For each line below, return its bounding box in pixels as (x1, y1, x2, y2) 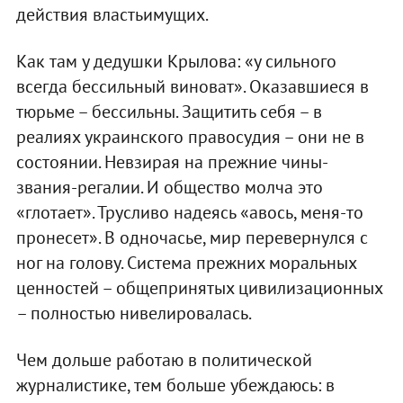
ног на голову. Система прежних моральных (15, 250, 356, 274)
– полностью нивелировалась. (15, 300, 252, 325)
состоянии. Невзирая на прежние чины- (15, 149, 328, 174)
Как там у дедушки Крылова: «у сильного (15, 49, 336, 73)
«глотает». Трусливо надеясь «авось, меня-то (15, 200, 363, 224)
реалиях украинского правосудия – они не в (15, 124, 364, 148)
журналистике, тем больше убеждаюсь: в (15, 372, 335, 397)
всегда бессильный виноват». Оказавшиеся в (15, 74, 369, 98)
